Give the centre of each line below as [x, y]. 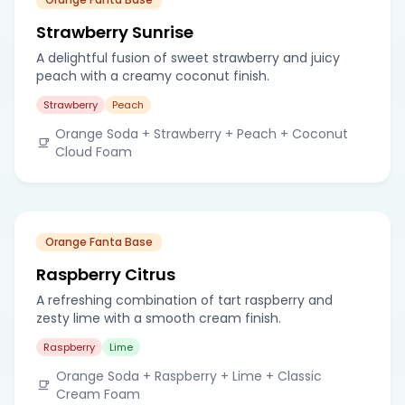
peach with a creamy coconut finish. [153, 75]
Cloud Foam [93, 151]
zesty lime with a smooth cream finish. [159, 318]
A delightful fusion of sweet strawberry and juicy [188, 57]
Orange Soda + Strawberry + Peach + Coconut [201, 133]
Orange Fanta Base [99, 241]
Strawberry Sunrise [115, 32]
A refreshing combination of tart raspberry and [184, 300]
